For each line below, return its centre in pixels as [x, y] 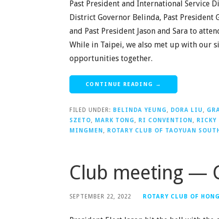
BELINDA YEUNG [140, 110]
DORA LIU [187, 110]
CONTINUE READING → [123, 84]
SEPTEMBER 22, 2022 [100, 196]
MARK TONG [115, 120]
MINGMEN [86, 130]
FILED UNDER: [91, 110]
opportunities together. [111, 58]
